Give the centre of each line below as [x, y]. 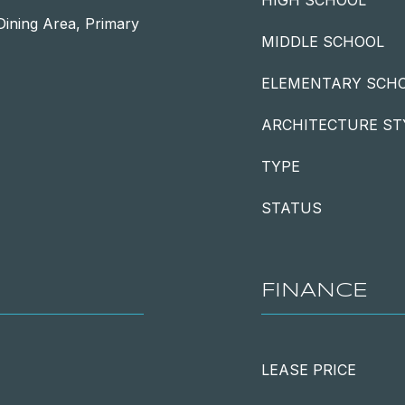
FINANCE [315, 291]
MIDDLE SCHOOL [323, 42]
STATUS [292, 208]
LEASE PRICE [309, 370]
